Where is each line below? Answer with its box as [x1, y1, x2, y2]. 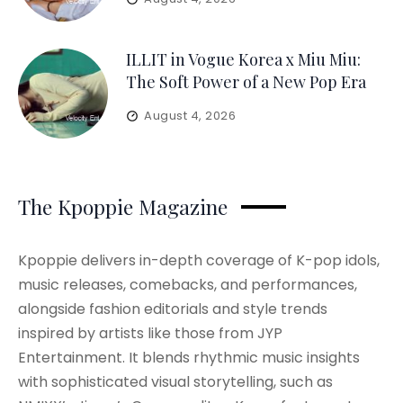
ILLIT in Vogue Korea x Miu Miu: [126, 49, 361, 70]
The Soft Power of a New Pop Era [126, 71, 366, 93]
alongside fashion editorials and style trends [18, 299, 327, 319]
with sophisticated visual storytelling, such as [18, 372, 333, 392]
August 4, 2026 [144, 107, 237, 124]
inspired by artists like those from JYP [18, 323, 282, 344]
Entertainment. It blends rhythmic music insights [18, 347, 360, 368]
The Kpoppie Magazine [18, 193, 228, 220]
